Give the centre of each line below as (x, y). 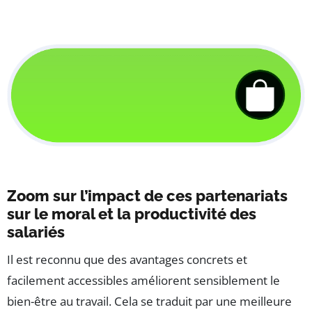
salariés (36, 232)
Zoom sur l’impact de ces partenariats (147, 196)
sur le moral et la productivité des (132, 214)
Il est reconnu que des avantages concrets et (127, 260)
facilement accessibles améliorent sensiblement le (143, 281)
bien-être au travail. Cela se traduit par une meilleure (149, 302)
